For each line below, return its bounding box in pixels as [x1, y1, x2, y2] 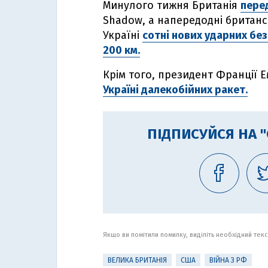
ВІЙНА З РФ [209, 256, 247, 264]
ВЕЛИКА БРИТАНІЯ [108, 256, 167, 264]
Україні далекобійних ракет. [103, 83, 248, 96]
